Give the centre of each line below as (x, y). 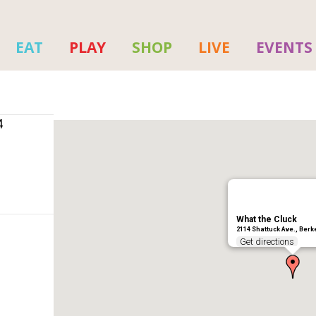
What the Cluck (266, 219)
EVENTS (284, 47)
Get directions (267, 242)
